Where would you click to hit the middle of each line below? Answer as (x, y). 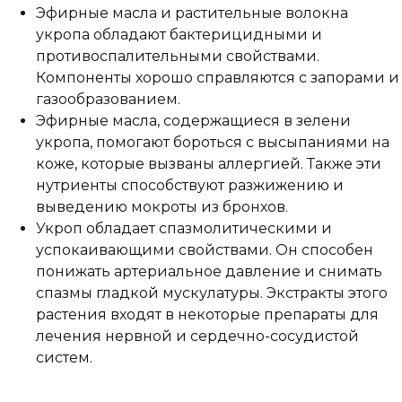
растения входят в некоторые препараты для (207, 314)
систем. (64, 357)
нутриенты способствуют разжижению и (190, 185)
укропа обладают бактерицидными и (179, 34)
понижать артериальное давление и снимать (209, 271)
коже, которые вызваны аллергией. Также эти (209, 163)
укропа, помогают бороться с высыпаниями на (213, 142)
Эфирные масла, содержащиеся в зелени (193, 120)
